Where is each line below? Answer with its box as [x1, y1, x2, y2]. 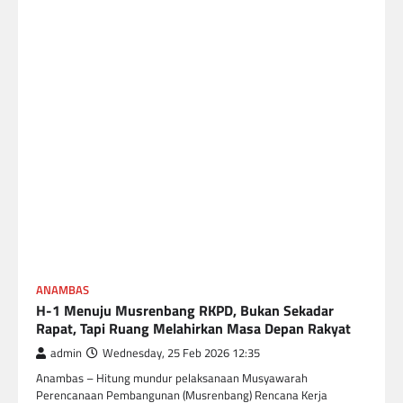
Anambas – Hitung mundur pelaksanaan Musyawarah [36, 368, 308, 387]
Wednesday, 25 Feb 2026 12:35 [103, 344, 260, 362]
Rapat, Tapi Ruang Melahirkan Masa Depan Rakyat [36, 317, 351, 339]
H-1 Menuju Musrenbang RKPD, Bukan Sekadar [36, 299, 334, 321]
